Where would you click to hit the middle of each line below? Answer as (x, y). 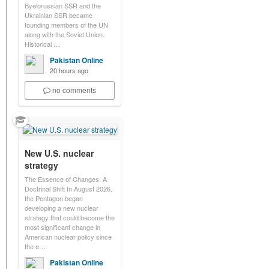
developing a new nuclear (62, 208)
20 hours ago (69, 70)
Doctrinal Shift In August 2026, (68, 189)
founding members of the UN (66, 25)
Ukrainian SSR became (59, 15)
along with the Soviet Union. (65, 34)
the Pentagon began (54, 198)
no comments (74, 90)
